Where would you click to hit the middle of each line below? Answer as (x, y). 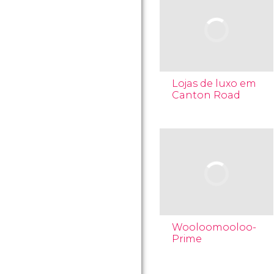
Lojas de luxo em (214, 83)
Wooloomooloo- (214, 227)
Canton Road (206, 95)
